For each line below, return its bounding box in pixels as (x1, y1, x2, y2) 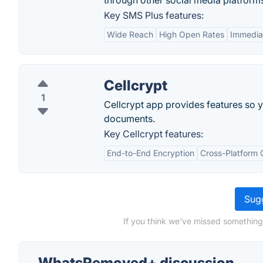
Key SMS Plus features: (104, 9, 204, 21)
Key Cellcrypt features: (104, 128, 203, 140)
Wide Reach (107, 29, 153, 39)
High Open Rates (159, 29, 224, 39)
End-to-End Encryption (107, 148, 194, 158)
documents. (104, 113, 155, 124)
